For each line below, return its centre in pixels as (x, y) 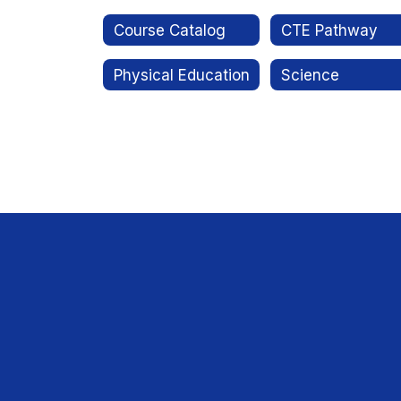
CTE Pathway (330, 30)
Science (311, 75)
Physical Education (182, 75)
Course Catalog (170, 30)
